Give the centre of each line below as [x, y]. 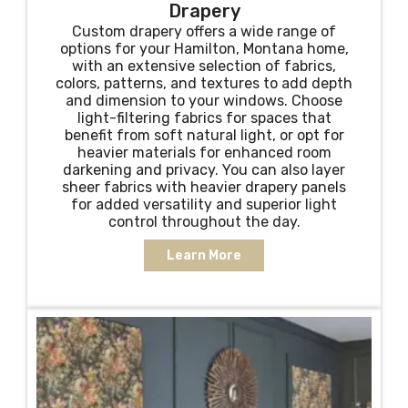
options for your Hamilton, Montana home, [204, 49]
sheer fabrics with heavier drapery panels [204, 187]
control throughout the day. [204, 222]
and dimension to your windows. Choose [204, 101]
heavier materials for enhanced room [204, 153]
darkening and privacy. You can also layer [204, 170]
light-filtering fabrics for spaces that [204, 118]
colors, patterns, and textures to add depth [204, 83]
